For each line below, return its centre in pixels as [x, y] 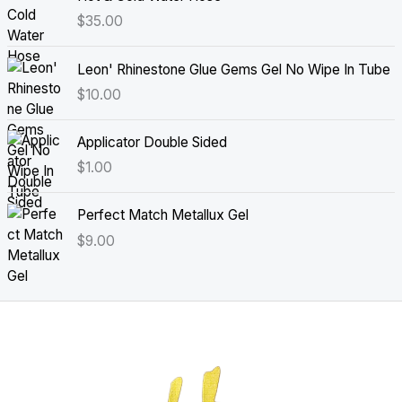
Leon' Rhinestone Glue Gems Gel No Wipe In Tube [233, 69]
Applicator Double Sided [152, 143]
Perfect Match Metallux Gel [162, 215]
